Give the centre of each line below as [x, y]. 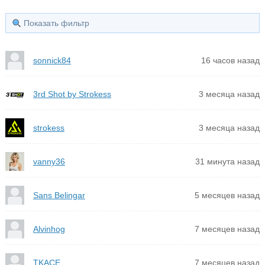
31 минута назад [228, 162]
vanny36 [49, 162]
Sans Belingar [59, 195]
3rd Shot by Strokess [72, 94]
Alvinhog [49, 229]
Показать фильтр [56, 23]
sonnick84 [52, 61]
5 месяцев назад [227, 195]
